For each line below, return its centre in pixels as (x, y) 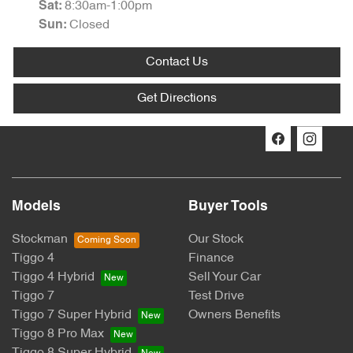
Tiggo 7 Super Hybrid (72, 316)
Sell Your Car (225, 278)
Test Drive (216, 297)
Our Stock (216, 240)
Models (36, 207)
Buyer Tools (228, 207)
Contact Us (177, 63)
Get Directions (177, 99)
